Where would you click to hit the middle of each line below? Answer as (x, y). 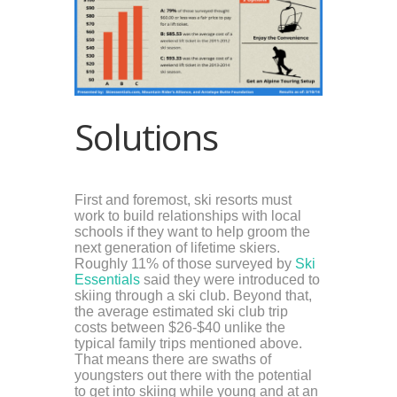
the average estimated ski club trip (181, 311)
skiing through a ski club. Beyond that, (193, 295)
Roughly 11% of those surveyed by (185, 263)
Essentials (107, 279)
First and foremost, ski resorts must (183, 199)
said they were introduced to (230, 279)
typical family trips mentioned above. (188, 343)
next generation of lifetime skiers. (177, 247)
